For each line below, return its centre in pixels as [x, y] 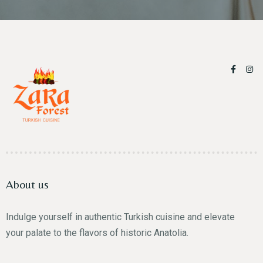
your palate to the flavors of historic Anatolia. [97, 233]
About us [27, 184]
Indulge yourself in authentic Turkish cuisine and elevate [120, 217]
